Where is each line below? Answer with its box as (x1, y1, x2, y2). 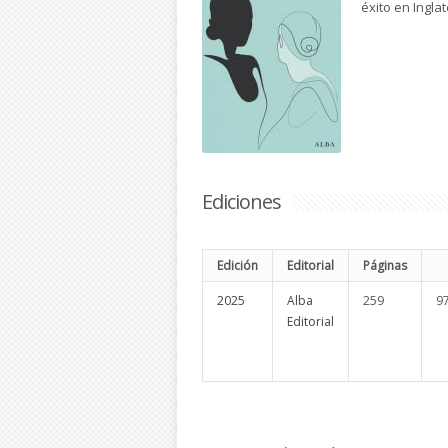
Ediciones (202, 187, 281, 215)
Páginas (363, 256, 407, 274)
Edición (217, 256, 258, 274)
